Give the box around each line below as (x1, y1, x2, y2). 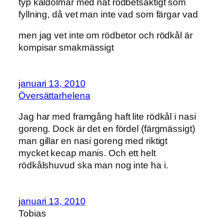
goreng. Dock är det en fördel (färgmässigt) (18, 124, 195, 134)
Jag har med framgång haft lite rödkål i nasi (18, 111, 196, 122)
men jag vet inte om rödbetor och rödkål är (18, 30, 193, 41)
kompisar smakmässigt (18, 42, 114, 53)
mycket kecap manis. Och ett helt (18, 148, 156, 159)
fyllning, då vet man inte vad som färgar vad (18, 9, 198, 19)
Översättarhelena (18, 90, 91, 101)
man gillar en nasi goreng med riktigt (18, 136, 168, 146)
